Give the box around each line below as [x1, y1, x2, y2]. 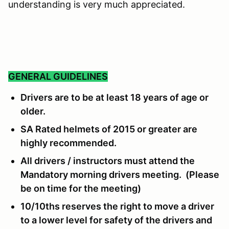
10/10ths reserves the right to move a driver [20, 201, 214, 212]
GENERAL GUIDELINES [8, 71, 108, 82]
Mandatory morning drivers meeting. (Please [20, 169, 219, 180]
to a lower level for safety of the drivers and [20, 215, 212, 226]
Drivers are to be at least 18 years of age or [20, 92, 209, 103]
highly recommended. [20, 138, 117, 149]
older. [20, 106, 45, 117]
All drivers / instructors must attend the [20, 155, 195, 167]
